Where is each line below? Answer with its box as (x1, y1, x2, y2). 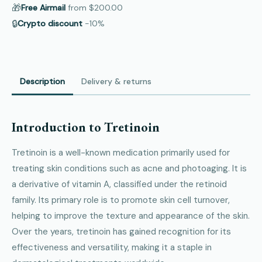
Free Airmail (21, 2, 65, 13)
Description (20, 76, 65, 87)
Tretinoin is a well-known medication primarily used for (12, 146, 230, 158)
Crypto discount (18, 18, 82, 29)
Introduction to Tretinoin (12, 118, 160, 136)
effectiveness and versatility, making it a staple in (12, 241, 212, 253)
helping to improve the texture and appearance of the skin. (12, 209, 250, 222)
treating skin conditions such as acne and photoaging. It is (12, 162, 247, 174)
